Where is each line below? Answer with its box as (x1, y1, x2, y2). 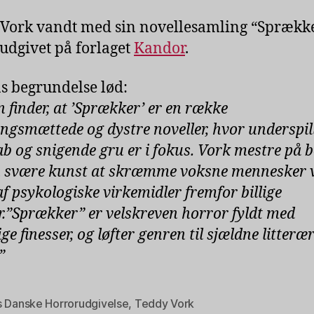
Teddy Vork (134, 296, 195, 310)
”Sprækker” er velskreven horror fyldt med (6, 205, 295, 224)
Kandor (134, 39, 185, 58)
